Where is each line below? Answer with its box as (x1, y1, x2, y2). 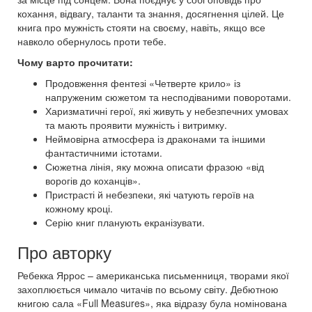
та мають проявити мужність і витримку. (45, 117, 227, 132)
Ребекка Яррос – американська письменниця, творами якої (17, 267, 289, 282)
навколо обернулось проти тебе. (17, 33, 166, 48)
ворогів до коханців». (45, 173, 141, 187)
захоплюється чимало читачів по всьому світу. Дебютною (17, 281, 279, 296)
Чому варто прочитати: (17, 54, 133, 69)
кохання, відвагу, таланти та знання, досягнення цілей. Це (17, 6, 284, 20)
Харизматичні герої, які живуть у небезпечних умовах (45, 103, 288, 118)
